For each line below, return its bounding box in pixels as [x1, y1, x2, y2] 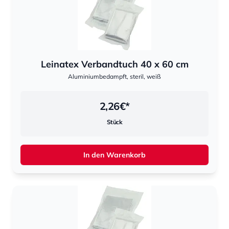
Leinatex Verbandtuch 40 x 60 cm [40, 58, 189, 70]
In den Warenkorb [83, 150, 146, 159]
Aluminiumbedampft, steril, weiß [68, 73, 161, 80]
